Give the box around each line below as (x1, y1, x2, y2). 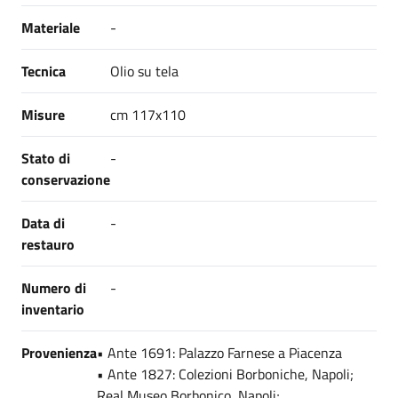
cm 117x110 (110, 104, 186, 125)
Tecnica (21, 60, 66, 82)
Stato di (21, 147, 70, 169)
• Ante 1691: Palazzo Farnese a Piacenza (97, 342, 342, 363)
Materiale (21, 17, 80, 38)
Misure (21, 104, 65, 125)
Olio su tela (110, 60, 179, 82)
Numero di (21, 277, 86, 298)
